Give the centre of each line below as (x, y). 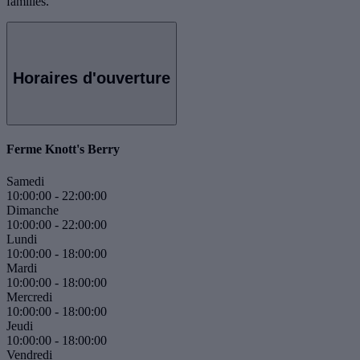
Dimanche (33, 210)
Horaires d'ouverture (92, 78)
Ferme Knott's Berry (63, 149)
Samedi (25, 181)
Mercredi (29, 297)
